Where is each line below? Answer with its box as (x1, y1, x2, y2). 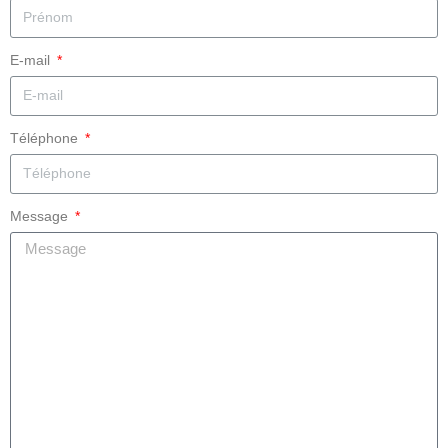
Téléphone (10, 129, 82, 146)
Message (10, 207, 72, 224)
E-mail (10, 51, 54, 68)
